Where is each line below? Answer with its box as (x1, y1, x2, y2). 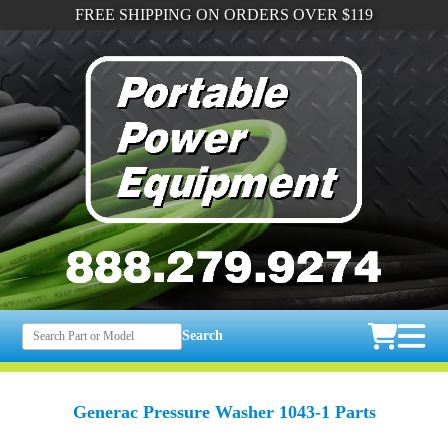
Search (182, 328, 224, 344)
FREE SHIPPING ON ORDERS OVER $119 (74, 6, 373, 23)
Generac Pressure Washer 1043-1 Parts (72, 402, 376, 423)
